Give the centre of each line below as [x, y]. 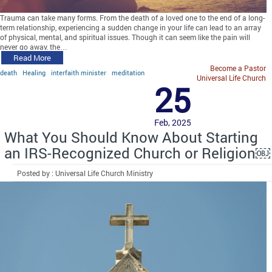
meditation [128, 72]
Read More [32, 57]
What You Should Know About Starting [131, 137]
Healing [34, 72]
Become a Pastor [238, 68]
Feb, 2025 [173, 122]
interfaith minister [79, 72]
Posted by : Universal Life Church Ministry [85, 173]
